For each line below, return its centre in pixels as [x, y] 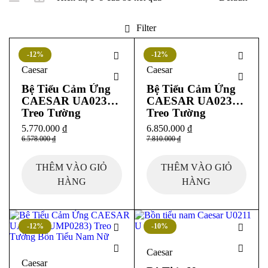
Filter [146, 28]
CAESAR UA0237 [192, 101]
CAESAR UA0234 [67, 101]
